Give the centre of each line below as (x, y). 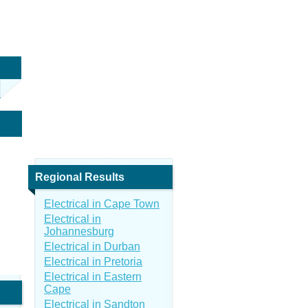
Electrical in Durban (92, 246)
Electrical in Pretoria (93, 262)
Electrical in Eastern (93, 277)
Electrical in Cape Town (102, 204)
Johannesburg (79, 231)
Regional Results (80, 177)
